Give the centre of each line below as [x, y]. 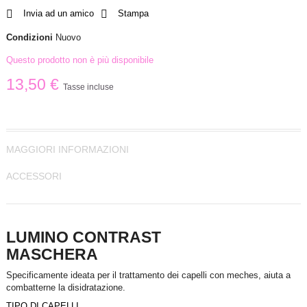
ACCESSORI [34, 176]
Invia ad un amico [59, 13]
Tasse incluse [88, 87]
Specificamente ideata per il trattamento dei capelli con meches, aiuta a [148, 275]
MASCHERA [52, 254]
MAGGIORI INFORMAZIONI [67, 149]
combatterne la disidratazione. [66, 287]
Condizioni [29, 37]
